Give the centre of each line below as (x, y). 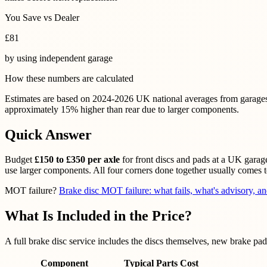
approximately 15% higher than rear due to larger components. (122, 109)
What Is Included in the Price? (98, 216)
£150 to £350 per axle (77, 160)
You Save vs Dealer (42, 17)
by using (22, 58)
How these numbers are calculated (69, 78)
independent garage (76, 58)
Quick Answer (48, 134)
